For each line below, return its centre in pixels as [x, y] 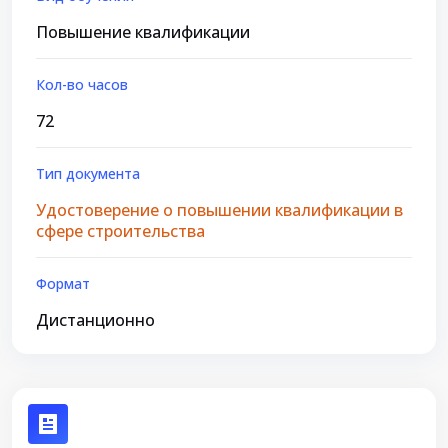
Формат [63, 283]
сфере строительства [120, 231]
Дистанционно [95, 320]
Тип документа [88, 173]
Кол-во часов [82, 84]
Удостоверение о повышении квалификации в [219, 210]
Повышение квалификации [143, 32]
